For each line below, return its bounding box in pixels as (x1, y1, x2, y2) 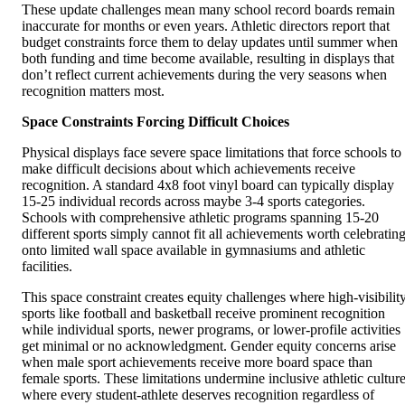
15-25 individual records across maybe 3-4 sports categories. (22, 193, 365, 210)
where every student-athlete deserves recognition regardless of (22, 387, 374, 403)
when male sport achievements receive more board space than (22, 354, 372, 371)
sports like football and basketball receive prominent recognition (22, 306, 385, 322)
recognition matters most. (22, 83, 165, 99)
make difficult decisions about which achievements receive (22, 161, 355, 177)
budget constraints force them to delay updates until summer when (22, 34, 398, 51)
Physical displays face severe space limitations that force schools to (22, 145, 401, 161)
